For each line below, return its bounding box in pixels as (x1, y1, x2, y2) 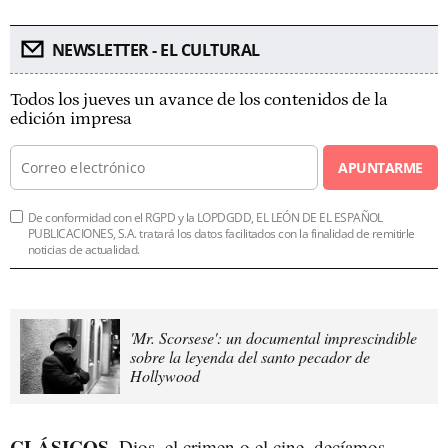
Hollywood (130, 365, 200, 386)
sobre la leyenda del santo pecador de (130, 346, 370, 367)
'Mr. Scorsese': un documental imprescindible (130, 327, 417, 348)
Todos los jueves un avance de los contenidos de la (10, 90, 388, 110)
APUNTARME (338, 158, 423, 177)
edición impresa (10, 109, 132, 129)
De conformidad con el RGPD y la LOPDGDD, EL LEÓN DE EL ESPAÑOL (28, 209, 383, 226)
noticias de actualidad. (28, 241, 140, 258)
